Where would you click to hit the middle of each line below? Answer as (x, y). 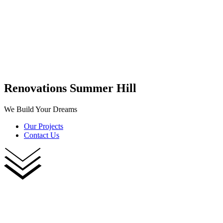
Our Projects (44, 126)
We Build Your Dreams (41, 109)
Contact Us (42, 135)
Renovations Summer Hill (70, 88)
